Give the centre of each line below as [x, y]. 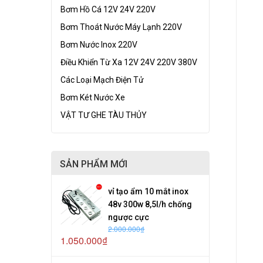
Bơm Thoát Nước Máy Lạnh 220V [121, 27]
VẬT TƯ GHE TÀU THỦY [104, 115]
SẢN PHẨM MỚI [94, 164]
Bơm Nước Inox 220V [99, 44]
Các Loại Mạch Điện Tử [102, 80]
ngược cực [129, 217]
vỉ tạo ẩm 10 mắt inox [149, 191]
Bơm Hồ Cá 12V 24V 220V [108, 9]
